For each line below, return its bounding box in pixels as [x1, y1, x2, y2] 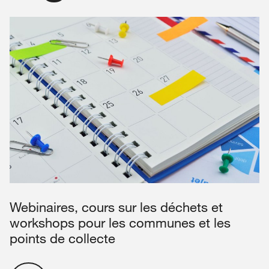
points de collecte [10, 230, 115, 247]
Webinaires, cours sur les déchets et [10, 199, 223, 216]
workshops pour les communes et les [10, 214, 231, 231]
